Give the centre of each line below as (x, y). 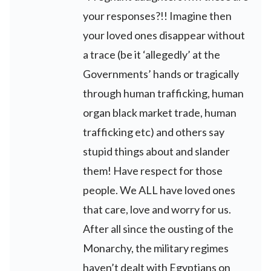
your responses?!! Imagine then (157, 16)
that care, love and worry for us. (157, 210)
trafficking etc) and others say (154, 132)
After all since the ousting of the (158, 229)
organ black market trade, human (160, 113)
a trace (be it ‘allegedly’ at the (152, 55)
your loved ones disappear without (164, 35)
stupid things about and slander (156, 152)
